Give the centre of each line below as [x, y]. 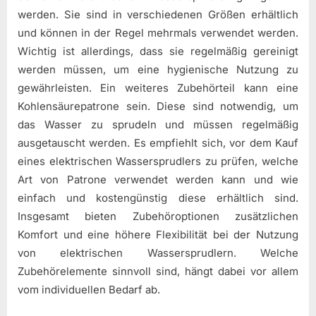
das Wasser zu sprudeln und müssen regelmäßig [158, 124]
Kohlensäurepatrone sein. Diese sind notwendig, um [158, 106]
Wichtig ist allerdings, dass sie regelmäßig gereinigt [158, 51]
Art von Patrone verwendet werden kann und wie [158, 179]
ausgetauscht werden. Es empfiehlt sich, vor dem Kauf [158, 142]
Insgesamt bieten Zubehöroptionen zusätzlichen [158, 216]
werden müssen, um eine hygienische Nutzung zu [158, 69]
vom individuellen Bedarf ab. [89, 289]
